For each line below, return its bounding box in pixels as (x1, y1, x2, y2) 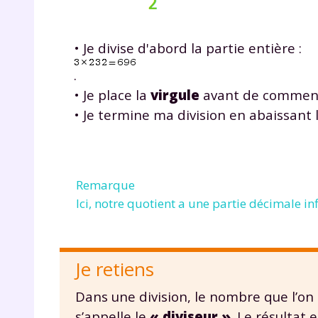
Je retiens (75, 256, 154, 282)
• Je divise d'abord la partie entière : (74, 38, 302, 57)
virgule (150, 85, 199, 104)
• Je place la (74, 85, 150, 104)
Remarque (76, 176, 135, 193)
